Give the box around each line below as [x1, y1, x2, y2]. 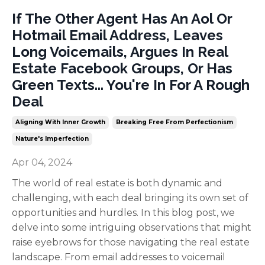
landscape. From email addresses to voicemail [12, 251, 225, 263]
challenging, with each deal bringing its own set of [12, 192, 248, 203]
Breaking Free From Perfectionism [116, 118, 233, 126]
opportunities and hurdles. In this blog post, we [12, 206, 235, 218]
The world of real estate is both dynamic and [12, 177, 222, 189]
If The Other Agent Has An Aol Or [12, 9, 232, 27]
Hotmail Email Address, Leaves [12, 26, 223, 44]
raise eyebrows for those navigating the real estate [12, 236, 250, 248]
